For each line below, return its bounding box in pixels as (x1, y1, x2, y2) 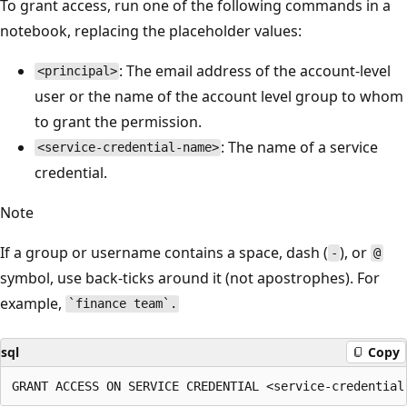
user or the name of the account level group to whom (35, 85, 403, 106)
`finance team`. (67, 296, 177, 312)
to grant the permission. (35, 111, 202, 132)
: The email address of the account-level (119, 60, 392, 81)
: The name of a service (221, 136, 379, 157)
